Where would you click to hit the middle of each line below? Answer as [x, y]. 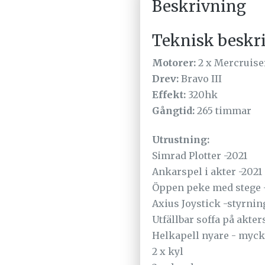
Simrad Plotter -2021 [200, 155]
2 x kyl [168, 251]
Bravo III [200, 78]
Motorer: [174, 62]
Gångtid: [174, 110]
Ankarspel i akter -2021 [207, 171]
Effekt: [169, 94]
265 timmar [224, 110]
